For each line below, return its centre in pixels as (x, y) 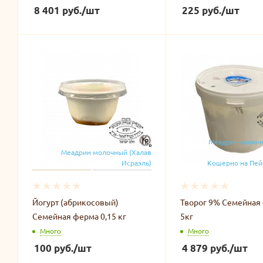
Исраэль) (136, 162)
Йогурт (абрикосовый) (75, 202)
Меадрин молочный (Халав (106, 152)
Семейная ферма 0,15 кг (79, 216)
